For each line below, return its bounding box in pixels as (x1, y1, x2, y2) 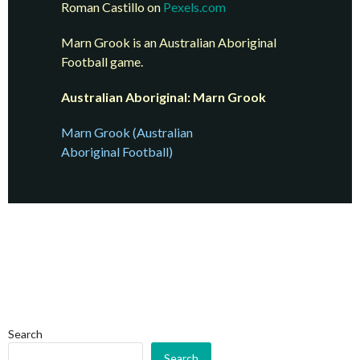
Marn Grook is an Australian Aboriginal (61, 35, 277, 51)
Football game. (61, 54, 144, 70)
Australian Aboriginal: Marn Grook (61, 89, 267, 105)
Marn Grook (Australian (61, 125, 194, 141)
